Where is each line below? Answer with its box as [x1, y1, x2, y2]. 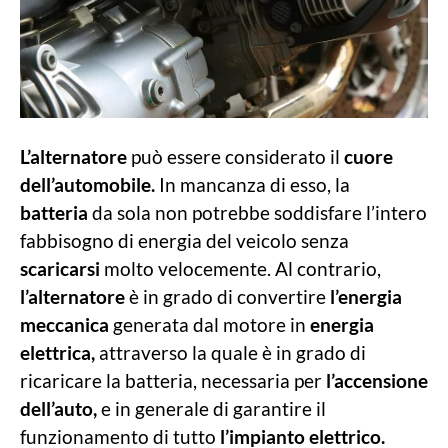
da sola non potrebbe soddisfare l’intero [88, 200, 427, 224]
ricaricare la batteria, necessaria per [20, 368, 322, 392]
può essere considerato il [127, 144, 344, 168]
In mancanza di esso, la [155, 172, 350, 196]
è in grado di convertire [125, 284, 330, 308]
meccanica [20, 312, 109, 336]
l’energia [330, 284, 402, 308]
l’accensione [322, 368, 428, 392]
